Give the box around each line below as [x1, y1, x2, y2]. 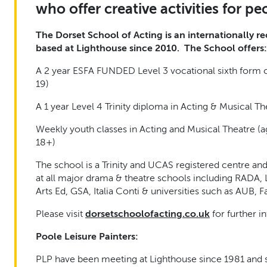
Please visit [36, 208, 85, 219]
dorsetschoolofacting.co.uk [85, 208, 210, 219]
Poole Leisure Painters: [36, 231, 138, 242]
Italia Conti [94, 185, 139, 197]
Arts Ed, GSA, [36, 185, 94, 197]
